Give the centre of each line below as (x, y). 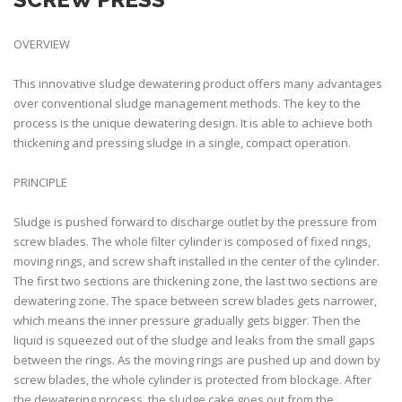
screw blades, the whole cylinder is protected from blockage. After (192, 380)
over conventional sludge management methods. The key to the (187, 103)
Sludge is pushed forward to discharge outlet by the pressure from (195, 222)
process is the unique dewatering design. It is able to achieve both (193, 123)
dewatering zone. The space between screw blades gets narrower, (195, 301)
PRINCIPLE (42, 182)
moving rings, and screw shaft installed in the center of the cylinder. (197, 261)
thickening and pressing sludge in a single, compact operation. (184, 143)
